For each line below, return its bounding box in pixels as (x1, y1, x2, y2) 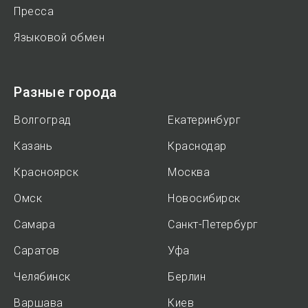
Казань (14, 140, 52, 153)
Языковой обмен (14, 31, 104, 44)
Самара (14, 218, 55, 231)
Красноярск (14, 166, 78, 179)
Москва (168, 166, 210, 179)
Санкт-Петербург (168, 218, 258, 231)
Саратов (14, 244, 60, 257)
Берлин (168, 270, 206, 283)
